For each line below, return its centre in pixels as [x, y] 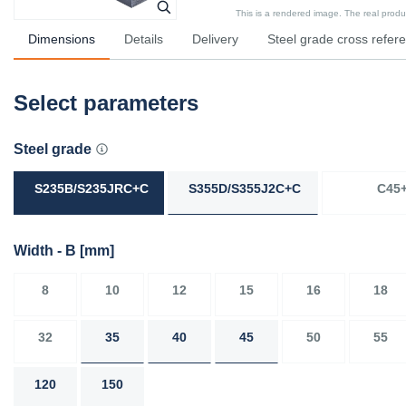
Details [144, 39]
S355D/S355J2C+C [245, 188]
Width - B [47, 250]
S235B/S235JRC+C [92, 188]
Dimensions [62, 39]
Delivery [215, 39]
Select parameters [106, 102]
